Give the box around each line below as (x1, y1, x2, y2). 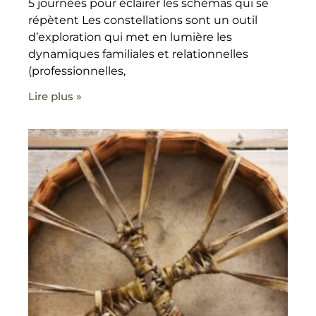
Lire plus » (28, 89, 82, 103)
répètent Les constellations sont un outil (28, 13, 257, 27)
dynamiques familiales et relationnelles (28, 47, 248, 61)
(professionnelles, (28, 63, 126, 78)
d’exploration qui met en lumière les (28, 30, 232, 44)
